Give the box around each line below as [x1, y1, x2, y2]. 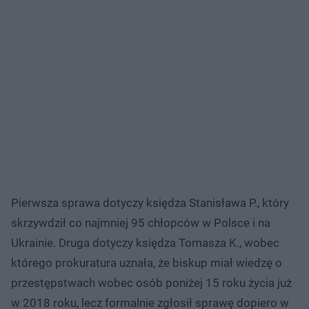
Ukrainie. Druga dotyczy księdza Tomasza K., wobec [11, 236, 279, 250]
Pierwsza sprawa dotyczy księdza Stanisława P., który [11, 196, 289, 210]
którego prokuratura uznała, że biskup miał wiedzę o [11, 256, 282, 270]
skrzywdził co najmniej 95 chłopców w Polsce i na [11, 216, 270, 230]
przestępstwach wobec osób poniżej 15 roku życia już [11, 276, 292, 290]
